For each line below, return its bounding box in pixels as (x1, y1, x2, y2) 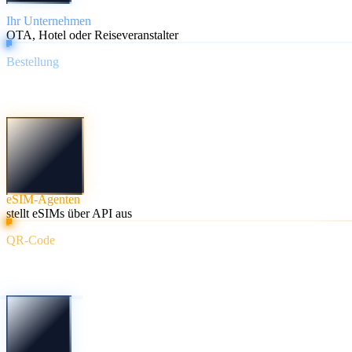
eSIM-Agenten (6, 192, 80, 206)
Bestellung (6, 55, 59, 69)
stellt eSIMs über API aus (6, 206, 132, 220)
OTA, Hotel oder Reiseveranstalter (6, 27, 178, 42)
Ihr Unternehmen (6, 13, 91, 27)
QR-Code (6, 233, 55, 247)
